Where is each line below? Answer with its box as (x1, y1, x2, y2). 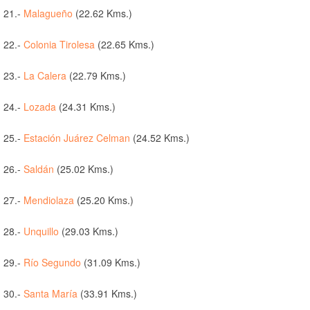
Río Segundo (24, 255, 81, 270)
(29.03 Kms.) (59, 224, 118, 239)
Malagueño (24, 6, 73, 21)
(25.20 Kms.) (74, 193, 134, 208)
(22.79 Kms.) (66, 69, 126, 83)
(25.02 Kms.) (54, 162, 113, 176)
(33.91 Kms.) (77, 286, 137, 301)
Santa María (24, 286, 77, 301)
